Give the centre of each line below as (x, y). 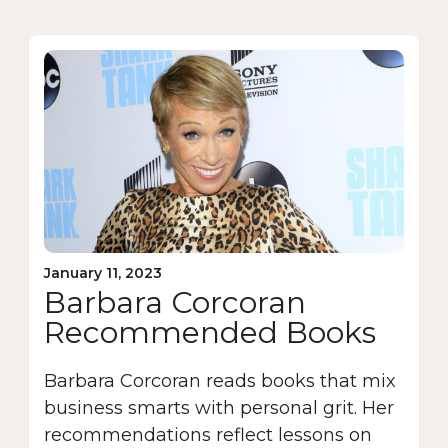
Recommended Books (210, 332)
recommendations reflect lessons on (208, 434)
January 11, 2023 (103, 272)
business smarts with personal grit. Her (219, 407)
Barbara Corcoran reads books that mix (220, 380)
